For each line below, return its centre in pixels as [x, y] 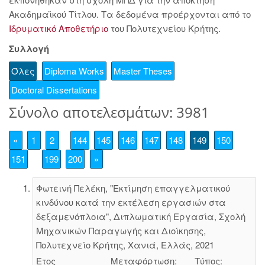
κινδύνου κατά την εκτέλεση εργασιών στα [131, 202]
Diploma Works [74, 71]
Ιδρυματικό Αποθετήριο [59, 28]
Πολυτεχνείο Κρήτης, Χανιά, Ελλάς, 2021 [125, 244]
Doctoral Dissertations [54, 90]
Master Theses [143, 71]
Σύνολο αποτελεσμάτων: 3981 [109, 112]
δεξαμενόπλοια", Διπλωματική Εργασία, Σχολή [140, 216]
